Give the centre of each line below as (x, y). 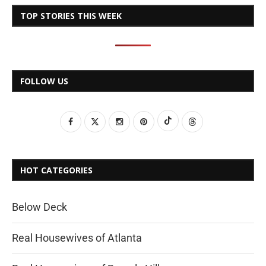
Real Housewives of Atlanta (77, 237)
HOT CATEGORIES (56, 170)
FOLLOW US (44, 81)
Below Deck (39, 207)
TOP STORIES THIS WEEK (71, 15)
